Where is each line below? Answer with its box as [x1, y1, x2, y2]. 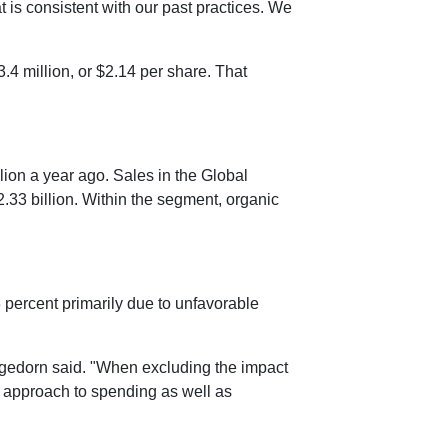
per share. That [136, 63, 247, 80]
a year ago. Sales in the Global [26, 167, 248, 184]
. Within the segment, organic [74, 191, 279, 208]
